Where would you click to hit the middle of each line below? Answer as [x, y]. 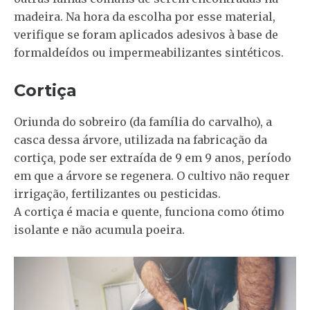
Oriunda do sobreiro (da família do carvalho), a [143, 122]
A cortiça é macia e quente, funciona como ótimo [149, 212]
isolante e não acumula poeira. [99, 230]
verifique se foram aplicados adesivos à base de [146, 35]
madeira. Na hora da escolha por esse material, [145, 17]
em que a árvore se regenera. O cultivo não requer [152, 176]
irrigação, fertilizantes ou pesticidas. [117, 194]
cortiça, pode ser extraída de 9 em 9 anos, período [153, 158]
